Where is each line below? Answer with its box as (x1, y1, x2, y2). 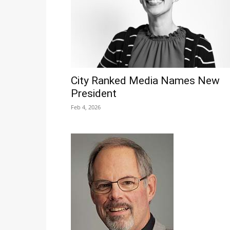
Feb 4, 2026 (71, 103, 101, 111)
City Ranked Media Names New (71, 74, 220, 87)
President (71, 87, 117, 100)
